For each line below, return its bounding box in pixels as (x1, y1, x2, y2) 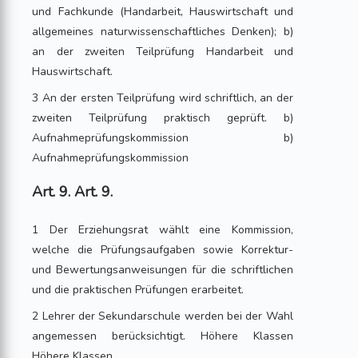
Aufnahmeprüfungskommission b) (32, 130, 293, 145)
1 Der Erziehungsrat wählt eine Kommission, (32, 222, 293, 237)
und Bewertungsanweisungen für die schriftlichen (32, 262, 293, 277)
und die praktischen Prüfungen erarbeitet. (32, 282, 245, 297)
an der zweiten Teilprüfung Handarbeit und (32, 44, 293, 59)
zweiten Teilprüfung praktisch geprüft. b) (32, 110, 293, 125)
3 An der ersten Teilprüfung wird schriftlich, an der (32, 90, 293, 105)
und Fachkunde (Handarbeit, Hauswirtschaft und (32, 4, 293, 19)
